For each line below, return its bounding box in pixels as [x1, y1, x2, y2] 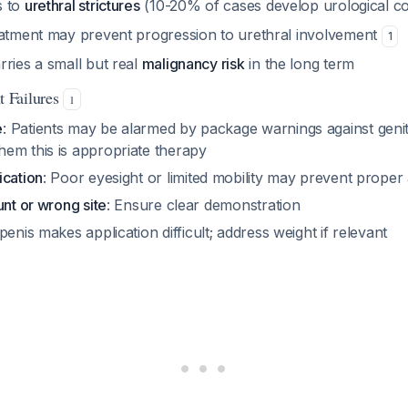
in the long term [244, 55, 354, 73]
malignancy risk [141, 55, 245, 73]
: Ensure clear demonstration [107, 196, 301, 214]
